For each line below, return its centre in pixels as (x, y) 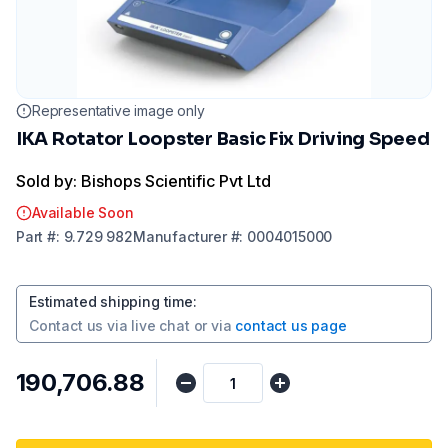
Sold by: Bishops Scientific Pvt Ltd (143, 181)
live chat (160, 325)
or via (212, 325)
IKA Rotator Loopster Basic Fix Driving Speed (223, 139)
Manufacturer (179, 236)
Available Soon (83, 212)
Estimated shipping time (111, 301)
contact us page (291, 325)
